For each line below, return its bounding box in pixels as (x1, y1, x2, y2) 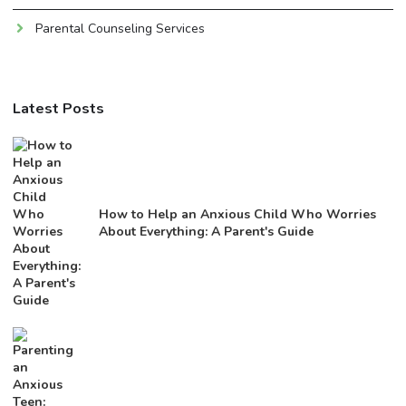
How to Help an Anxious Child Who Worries (99, 205, 376, 223)
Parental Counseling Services (35, 19, 205, 37)
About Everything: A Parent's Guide (99, 222, 314, 240)
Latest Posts (13, 98, 104, 119)
